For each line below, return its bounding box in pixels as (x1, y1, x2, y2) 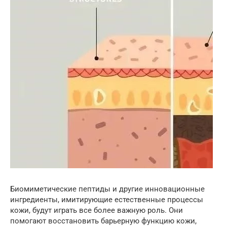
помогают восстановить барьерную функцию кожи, (10, 216, 197, 225)
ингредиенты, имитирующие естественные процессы (10, 195, 203, 204)
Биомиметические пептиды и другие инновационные (10, 184, 205, 194)
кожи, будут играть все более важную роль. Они (10, 205, 183, 215)
